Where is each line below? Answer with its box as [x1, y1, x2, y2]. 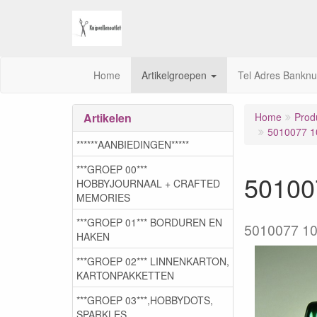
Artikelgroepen [142, 68, 209, 82]
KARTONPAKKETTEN [76, 267, 174, 282]
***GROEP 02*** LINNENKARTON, [76, 253, 229, 268]
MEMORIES [76, 190, 130, 204]
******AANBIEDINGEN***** [76, 137, 189, 151]
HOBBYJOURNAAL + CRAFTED [76, 175, 220, 190]
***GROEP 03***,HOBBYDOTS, [76, 292, 213, 307]
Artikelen [83, 110, 132, 126]
